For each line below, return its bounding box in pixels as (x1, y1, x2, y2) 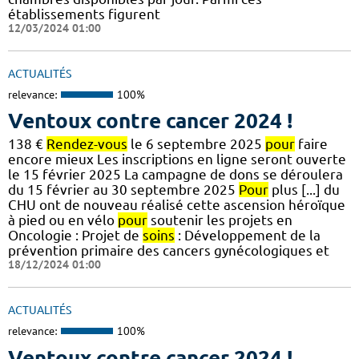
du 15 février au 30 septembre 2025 (8, 182, 239, 198)
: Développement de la (175, 228, 321, 244)
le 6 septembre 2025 (127, 136, 265, 152)
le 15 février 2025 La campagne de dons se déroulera (8, 167, 343, 183)
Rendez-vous (46, 136, 127, 152)
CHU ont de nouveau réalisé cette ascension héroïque (8, 197, 345, 213)
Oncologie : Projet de (8, 228, 143, 244)
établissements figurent (8, 6, 160, 22)
